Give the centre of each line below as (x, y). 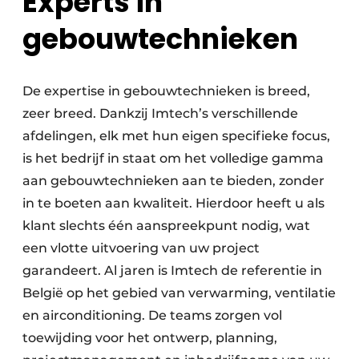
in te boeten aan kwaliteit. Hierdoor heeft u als (173, 204)
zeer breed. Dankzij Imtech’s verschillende (160, 114)
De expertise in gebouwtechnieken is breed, (166, 91)
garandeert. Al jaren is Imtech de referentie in (172, 271)
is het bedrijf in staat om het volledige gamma (173, 159)
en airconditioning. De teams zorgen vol (152, 316)
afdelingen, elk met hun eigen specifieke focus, (176, 136)
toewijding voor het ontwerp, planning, (150, 338)
